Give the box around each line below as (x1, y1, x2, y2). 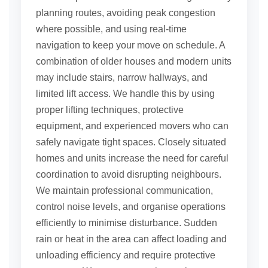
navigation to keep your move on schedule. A (36, 40, 225, 51)
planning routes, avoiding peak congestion (36, 8, 215, 19)
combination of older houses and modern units (36, 56, 232, 67)
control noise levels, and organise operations (36, 202, 226, 212)
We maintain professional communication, (36, 185, 213, 196)
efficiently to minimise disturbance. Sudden (36, 218, 217, 229)
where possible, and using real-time (36, 24, 187, 35)
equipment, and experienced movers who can (36, 121, 229, 132)
